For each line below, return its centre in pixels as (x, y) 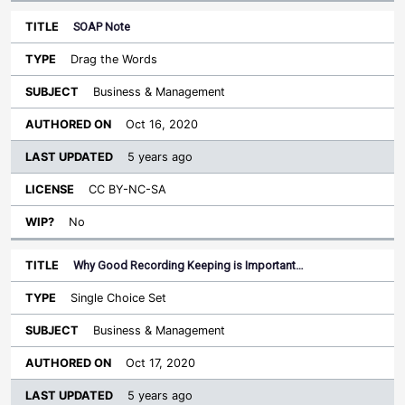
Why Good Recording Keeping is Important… (188, 266)
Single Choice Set (118, 298)
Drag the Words (114, 60)
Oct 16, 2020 (162, 125)
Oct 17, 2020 (160, 363)
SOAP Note (102, 27)
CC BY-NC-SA (127, 190)
